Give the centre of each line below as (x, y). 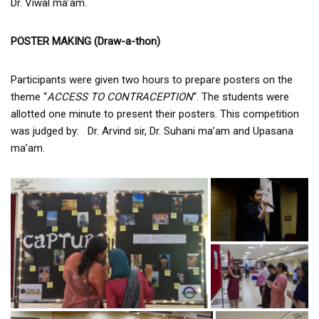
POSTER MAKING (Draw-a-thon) (85, 41)
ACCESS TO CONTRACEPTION (120, 96)
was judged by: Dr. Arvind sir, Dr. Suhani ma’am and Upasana (152, 131)
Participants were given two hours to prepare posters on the (152, 79)
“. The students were (241, 96)
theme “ (29, 96)
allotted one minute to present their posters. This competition (155, 114)
